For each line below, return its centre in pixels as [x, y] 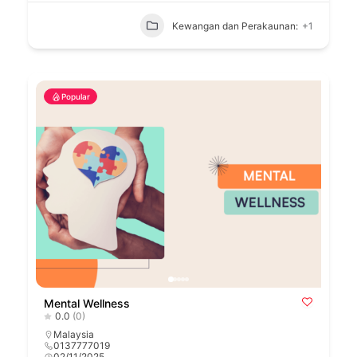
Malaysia [74, 335]
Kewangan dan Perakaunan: [235, 25]
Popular [76, 97]
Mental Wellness [87, 304]
